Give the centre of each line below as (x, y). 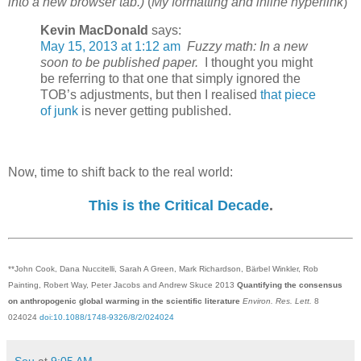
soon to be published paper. (119, 63)
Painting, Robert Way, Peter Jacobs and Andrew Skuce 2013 (122, 284)
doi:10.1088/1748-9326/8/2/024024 (107, 317)
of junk (59, 111)
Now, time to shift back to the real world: (120, 172)
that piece (288, 95)
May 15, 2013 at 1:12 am (110, 47)
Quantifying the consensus (290, 284)
